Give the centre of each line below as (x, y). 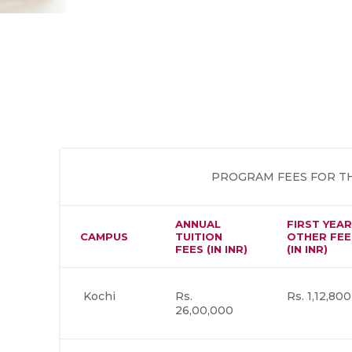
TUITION (198, 236)
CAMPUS (104, 236)
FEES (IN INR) (211, 249)
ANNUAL (198, 224)
